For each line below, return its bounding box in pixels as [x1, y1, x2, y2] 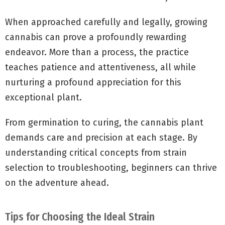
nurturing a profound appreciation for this [5, 77, 181, 88]
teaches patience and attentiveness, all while [5, 62, 196, 73]
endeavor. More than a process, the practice [5, 47, 189, 58]
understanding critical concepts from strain [5, 147, 187, 159]
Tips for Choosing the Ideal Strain [5, 210, 155, 224]
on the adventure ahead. [5, 177, 109, 189]
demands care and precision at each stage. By [5, 132, 197, 144]
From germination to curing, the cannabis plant [5, 117, 203, 129]
